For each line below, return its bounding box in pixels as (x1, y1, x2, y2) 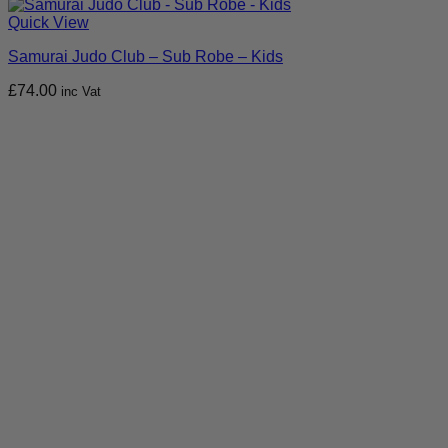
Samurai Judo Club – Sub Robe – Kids (8, 48, 283, 66)
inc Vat (61, 84, 101, 100)
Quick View (8, 14, 89, 32)
